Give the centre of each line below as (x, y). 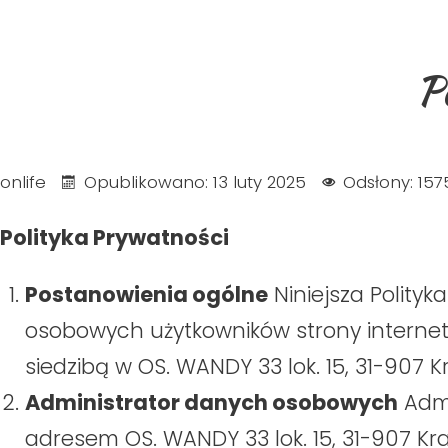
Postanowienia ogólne (146, 295)
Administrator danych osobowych (211, 403)
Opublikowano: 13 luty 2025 (194, 182)
